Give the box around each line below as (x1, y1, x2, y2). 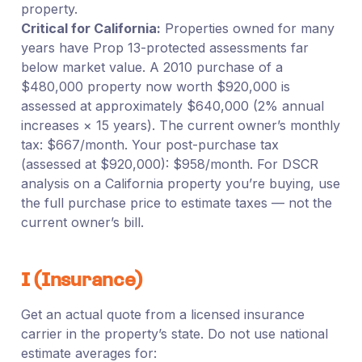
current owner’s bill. (20, 213, 144, 230)
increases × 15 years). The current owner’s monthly (20, 116, 340, 133)
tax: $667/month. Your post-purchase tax (20, 136, 279, 153)
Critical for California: (20, 19, 161, 36)
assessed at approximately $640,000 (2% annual (20, 97, 324, 114)
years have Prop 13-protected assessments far (20, 39, 309, 56)
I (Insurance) (20, 271, 142, 291)
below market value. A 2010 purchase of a (20, 58, 283, 75)
